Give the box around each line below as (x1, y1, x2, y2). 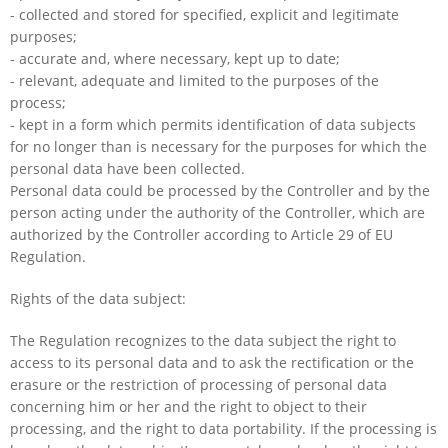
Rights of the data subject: (10, 288, 186, 308)
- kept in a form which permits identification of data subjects (10, 114, 416, 134)
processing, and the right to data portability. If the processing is (10, 418, 437, 438)
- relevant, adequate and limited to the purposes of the (10, 70, 379, 90)
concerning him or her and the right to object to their (10, 396, 367, 416)
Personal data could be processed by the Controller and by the (10, 180, 430, 200)
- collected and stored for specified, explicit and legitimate (10, 4, 399, 24)
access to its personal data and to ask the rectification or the (10, 352, 414, 372)
